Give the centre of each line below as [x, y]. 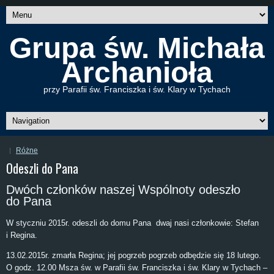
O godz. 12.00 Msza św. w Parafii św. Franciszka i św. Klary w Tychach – [137, 268]
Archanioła [137, 72]
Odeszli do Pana [42, 168]
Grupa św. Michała [137, 48]
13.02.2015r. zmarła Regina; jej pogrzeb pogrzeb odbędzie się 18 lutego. [134, 256]
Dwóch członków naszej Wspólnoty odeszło [123, 190]
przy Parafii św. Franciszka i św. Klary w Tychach [137, 89]
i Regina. [22, 235]
